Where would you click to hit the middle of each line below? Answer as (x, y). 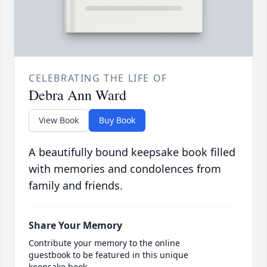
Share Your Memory (75, 226)
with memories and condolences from (125, 169)
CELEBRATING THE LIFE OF (98, 78)
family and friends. (76, 186)
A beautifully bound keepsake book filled (132, 152)
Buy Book (117, 120)
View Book (59, 120)
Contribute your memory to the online (104, 243)
